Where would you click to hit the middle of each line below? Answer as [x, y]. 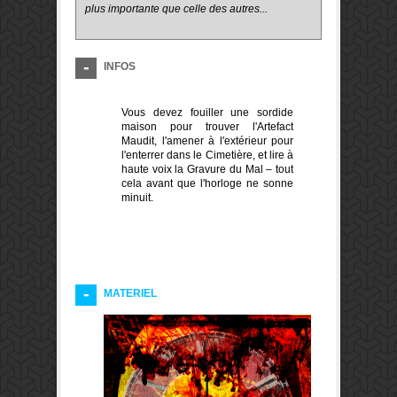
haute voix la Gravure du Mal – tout [207, 170]
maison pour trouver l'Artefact [207, 127]
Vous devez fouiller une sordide [207, 113]
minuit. [137, 198]
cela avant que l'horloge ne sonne [207, 184]
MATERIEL [130, 294]
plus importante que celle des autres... [176, 9]
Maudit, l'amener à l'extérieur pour [207, 141]
